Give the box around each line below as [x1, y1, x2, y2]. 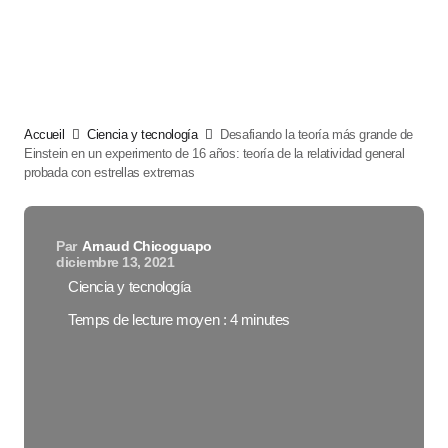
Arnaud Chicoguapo [82, 238, 212, 254]
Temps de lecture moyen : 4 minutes [68, 311, 290, 328]
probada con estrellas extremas [24, 165, 195, 180]
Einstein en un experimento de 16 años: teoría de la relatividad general [24, 146, 405, 161]
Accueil [24, 127, 65, 142]
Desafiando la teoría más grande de [220, 127, 413, 142]
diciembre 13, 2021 [56, 254, 175, 270]
